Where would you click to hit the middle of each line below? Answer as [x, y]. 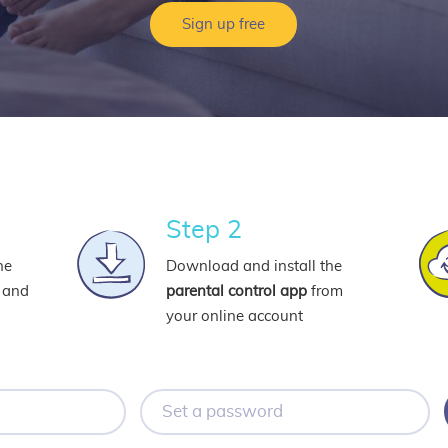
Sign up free [224, 24]
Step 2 [203, 230]
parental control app [236, 291]
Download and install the [253, 266]
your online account [234, 316]
